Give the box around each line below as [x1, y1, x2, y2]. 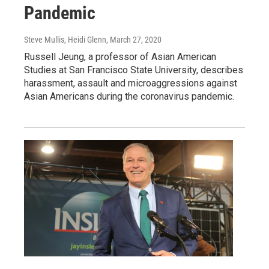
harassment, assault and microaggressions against [24, 77, 237, 89]
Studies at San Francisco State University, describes [24, 64, 243, 76]
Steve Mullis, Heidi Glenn [24, 34, 106, 44]
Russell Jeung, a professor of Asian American [24, 50, 216, 62]
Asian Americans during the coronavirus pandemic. [24, 90, 234, 102]
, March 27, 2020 [106, 34, 162, 44]
